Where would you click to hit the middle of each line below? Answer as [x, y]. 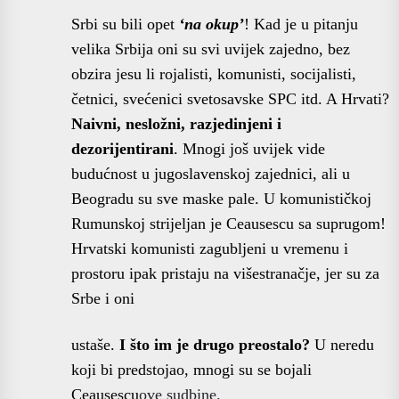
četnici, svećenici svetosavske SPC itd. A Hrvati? [230, 98]
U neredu [342, 344]
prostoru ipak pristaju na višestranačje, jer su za [225, 273]
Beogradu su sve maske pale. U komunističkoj [221, 198]
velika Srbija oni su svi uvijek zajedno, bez [211, 49]
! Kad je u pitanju [301, 24]
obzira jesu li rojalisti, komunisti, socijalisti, [214, 73]
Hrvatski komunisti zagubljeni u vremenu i [210, 248]
